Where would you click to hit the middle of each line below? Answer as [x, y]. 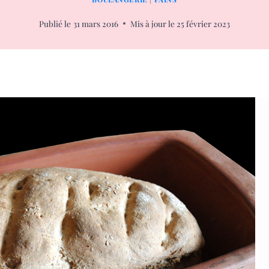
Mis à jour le [152, 23]
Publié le [55, 23]
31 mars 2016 [95, 23]
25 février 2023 [203, 23]
